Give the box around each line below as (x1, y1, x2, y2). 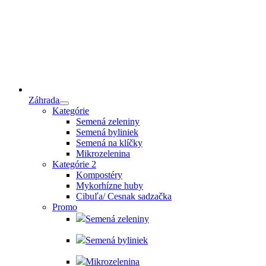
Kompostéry (76, 170, 122, 180)
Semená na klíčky (76, 138, 142, 148)
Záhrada (28, 95, 59, 106)
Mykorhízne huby (76, 180, 143, 191)
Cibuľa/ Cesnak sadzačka (76, 191, 172, 202)
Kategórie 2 (52, 159, 96, 170)
